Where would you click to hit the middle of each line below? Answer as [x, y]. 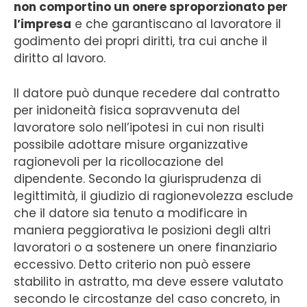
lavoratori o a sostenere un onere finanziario [145, 247]
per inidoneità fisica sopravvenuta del [127, 110]
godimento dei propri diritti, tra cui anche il [140, 41]
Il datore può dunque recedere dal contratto [147, 93]
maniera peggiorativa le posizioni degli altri [142, 230]
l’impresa [42, 24]
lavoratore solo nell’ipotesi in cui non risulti [139, 127]
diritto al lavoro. [60, 58]
